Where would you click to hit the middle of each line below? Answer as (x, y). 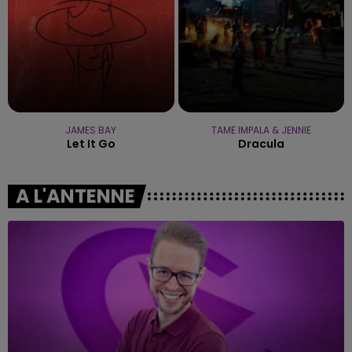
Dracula (261, 143)
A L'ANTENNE (75, 196)
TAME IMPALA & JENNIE (261, 130)
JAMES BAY (91, 130)
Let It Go (91, 143)
